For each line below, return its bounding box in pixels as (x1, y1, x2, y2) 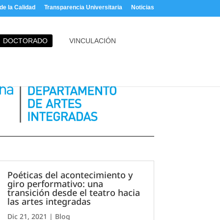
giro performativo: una (7, 177, 103, 190)
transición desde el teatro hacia (7, 186, 140, 198)
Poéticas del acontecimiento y (7, 168, 133, 181)
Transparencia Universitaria (44, 4, 122, 11)
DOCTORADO (3, 37, 48, 45)
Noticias (131, 4, 154, 11)
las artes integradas (7, 195, 91, 207)
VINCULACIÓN (69, 37, 116, 45)
